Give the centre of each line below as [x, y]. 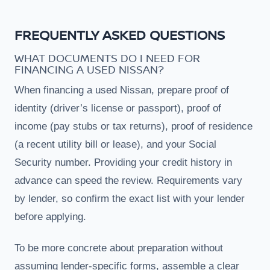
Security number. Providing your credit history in [123, 162]
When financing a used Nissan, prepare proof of [122, 90]
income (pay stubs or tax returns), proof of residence [133, 126]
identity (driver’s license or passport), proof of [118, 108]
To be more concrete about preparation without [119, 248]
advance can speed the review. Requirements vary [128, 180]
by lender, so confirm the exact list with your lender [130, 198]
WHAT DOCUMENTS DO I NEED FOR [107, 58]
